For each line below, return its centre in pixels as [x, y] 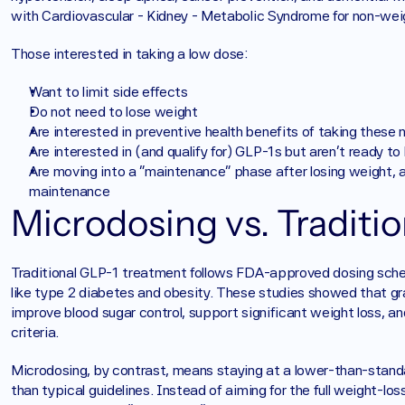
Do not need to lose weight [113, 112]
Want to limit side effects [108, 92]
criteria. [35, 332]
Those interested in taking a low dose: [131, 54]
